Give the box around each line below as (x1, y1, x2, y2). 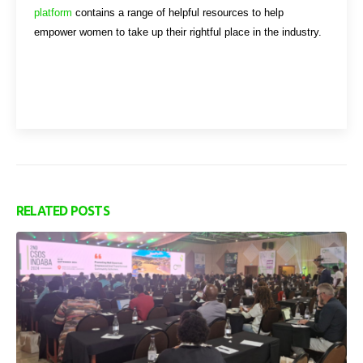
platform (34, 6, 73, 19)
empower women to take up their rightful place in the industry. (34, 25, 322, 38)
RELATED (16, 203, 70, 218)
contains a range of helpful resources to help (72, 6, 284, 19)
